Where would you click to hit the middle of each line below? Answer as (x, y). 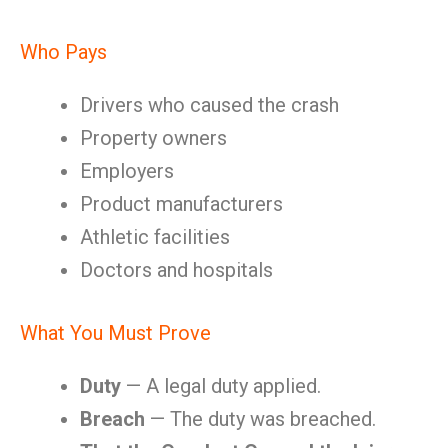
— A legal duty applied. (221, 386)
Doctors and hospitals (176, 270)
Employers (127, 171)
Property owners (153, 138)
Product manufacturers (181, 204)
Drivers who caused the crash (209, 105)
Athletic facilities (155, 237)
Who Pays (63, 52)
